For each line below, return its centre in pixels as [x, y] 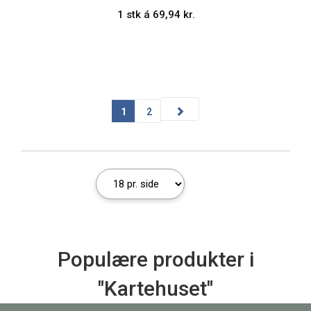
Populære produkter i [155, 259]
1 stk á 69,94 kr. [157, 15]
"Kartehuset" [155, 288]
